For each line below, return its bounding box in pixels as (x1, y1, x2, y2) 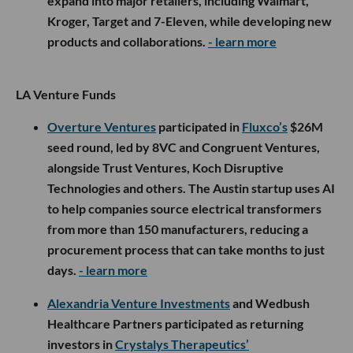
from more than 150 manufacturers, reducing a (47, 221, 308, 236)
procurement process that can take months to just (47, 241, 325, 257)
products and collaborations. (47, 33, 208, 49)
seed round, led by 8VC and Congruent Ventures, (47, 139, 320, 154)
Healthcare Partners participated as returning (47, 315, 303, 331)
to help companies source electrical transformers (47, 200, 321, 216)
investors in (47, 336, 115, 351)
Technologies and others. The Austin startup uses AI (47, 180, 335, 195)
